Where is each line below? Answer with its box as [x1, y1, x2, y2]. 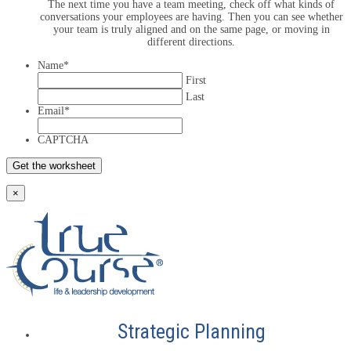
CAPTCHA [38, 133, 89, 146]
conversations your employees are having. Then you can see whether [39, 10, 343, 23]
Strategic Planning [117, 319, 266, 343]
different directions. [147, 35, 235, 48]
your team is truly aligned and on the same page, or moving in [52, 23, 330, 35]
